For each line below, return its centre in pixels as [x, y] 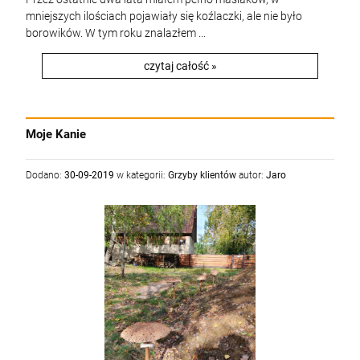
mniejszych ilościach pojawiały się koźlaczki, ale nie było [164, 16]
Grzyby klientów [202, 175]
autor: [251, 175]
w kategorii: [141, 175]
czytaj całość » [180, 66]
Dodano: [45, 175]
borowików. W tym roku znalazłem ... [116, 33]
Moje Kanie [56, 134]
